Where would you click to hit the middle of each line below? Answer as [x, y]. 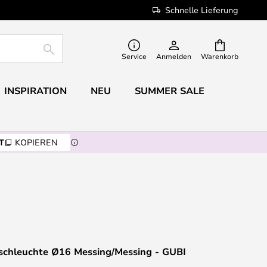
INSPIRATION [35, 91]
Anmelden [174, 56]
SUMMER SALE [169, 91]
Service [134, 56]
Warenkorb [220, 56]
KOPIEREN [36, 142]
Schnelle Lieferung [202, 10]
